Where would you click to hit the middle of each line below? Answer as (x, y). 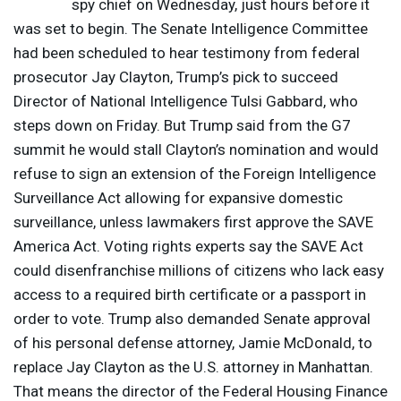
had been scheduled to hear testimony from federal (187, 53)
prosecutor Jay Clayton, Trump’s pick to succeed (176, 77)
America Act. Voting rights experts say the (157, 247)
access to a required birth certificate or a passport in (190, 295)
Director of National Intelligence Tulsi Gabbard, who (186, 102)
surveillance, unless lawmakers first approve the (175, 222)
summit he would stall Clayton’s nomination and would (196, 150)
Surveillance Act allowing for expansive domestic (178, 198)
